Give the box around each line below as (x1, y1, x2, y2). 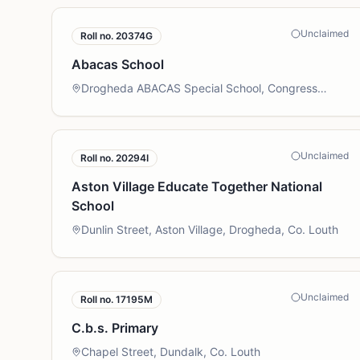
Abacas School (72, 56, 164, 72)
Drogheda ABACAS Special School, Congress (81, 81, 317, 95)
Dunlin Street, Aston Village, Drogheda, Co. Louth (81, 223, 338, 236)
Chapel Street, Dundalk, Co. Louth (81, 345, 260, 358)
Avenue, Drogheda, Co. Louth (81, 97, 235, 111)
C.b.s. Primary (72, 320, 158, 336)
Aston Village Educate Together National (72, 178, 322, 194)
